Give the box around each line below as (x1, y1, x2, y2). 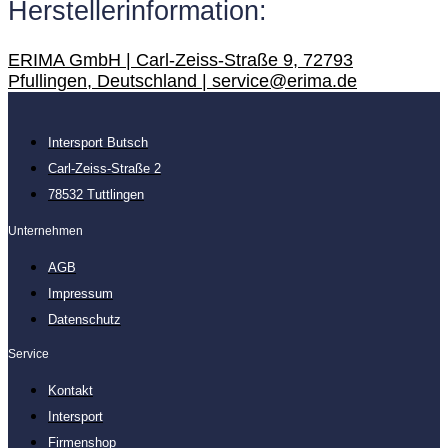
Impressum (48, 285, 113, 301)
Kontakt (48, 382, 93, 398)
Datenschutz (48, 311, 121, 327)
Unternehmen (8, 223, 83, 238)
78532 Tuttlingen (48, 186, 144, 202)
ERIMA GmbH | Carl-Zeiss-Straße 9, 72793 (8, 49, 353, 70)
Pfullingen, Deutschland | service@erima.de (8, 70, 357, 91)
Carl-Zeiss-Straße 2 (48, 160, 161, 176)
